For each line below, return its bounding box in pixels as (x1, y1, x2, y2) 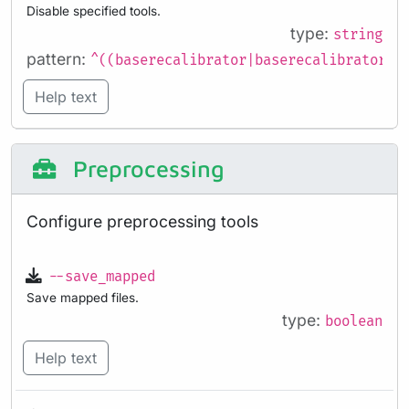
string (333, 26, 383, 44)
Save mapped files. (26, 290, 139, 306)
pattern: (26, 48, 90, 68)
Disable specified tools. (26, 3, 161, 18)
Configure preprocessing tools (26, 212, 258, 232)
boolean (325, 313, 383, 331)
